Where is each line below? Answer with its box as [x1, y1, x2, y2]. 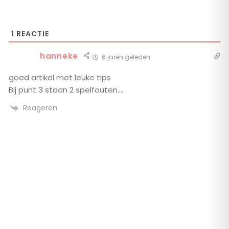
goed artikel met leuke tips [9, 72, 111, 83]
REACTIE [14, 28, 49, 39]
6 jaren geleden [100, 52, 150, 61]
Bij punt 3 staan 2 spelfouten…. [9, 84, 124, 95]
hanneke [40, 50, 78, 61]
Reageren [23, 102, 57, 113]
